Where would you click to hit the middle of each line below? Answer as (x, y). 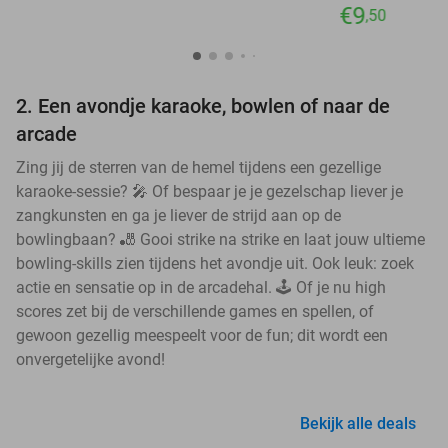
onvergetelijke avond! (90, 360)
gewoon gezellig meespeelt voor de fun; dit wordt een (202, 336)
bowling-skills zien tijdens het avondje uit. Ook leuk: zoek (215, 264)
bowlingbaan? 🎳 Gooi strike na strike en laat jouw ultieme (220, 240)
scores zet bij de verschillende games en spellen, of (195, 312)
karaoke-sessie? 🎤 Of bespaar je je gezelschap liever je (209, 192)
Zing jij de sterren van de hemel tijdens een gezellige (198, 168)
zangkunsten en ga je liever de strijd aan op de (178, 216)
